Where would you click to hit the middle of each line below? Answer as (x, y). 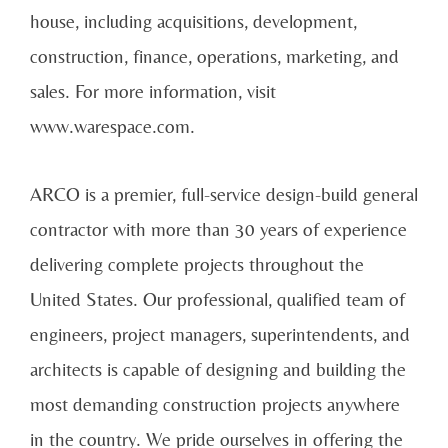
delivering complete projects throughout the (197, 264)
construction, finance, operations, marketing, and (214, 56)
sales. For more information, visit (153, 91)
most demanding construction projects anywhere (215, 404)
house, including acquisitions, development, (193, 21)
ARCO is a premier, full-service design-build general (224, 194)
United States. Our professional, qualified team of (217, 299)
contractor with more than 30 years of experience (218, 229)
